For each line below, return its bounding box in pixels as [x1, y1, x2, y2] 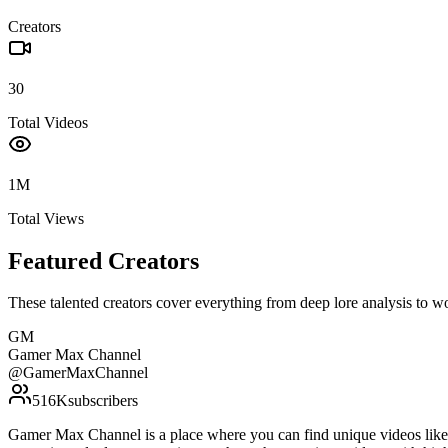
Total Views [8, 209, 84, 227]
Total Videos [8, 113, 88, 131]
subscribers [68, 392, 138, 410]
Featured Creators [8, 247, 199, 274]
